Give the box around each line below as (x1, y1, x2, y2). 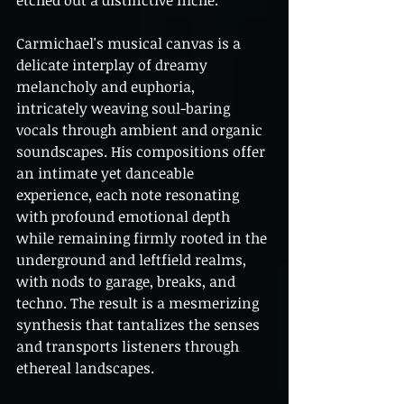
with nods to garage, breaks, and (16, 271, 239, 291)
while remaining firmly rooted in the (16, 228, 271, 248)
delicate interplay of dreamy (16, 55, 211, 75)
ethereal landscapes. (16, 358, 154, 378)
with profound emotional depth (16, 207, 234, 226)
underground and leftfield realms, (16, 250, 250, 270)
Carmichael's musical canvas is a (16, 33, 244, 53)
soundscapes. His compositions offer (16, 142, 269, 161)
